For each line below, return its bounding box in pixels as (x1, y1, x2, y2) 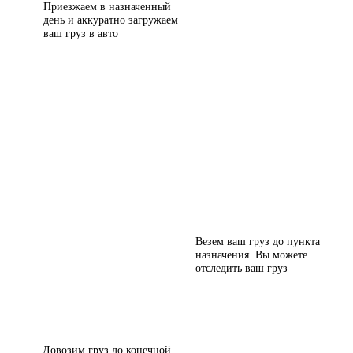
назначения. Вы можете (195, 249, 307, 262)
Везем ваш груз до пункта (195, 236, 320, 248)
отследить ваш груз (195, 262, 288, 275)
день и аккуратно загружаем (43, 14, 178, 27)
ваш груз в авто (43, 28, 118, 40)
